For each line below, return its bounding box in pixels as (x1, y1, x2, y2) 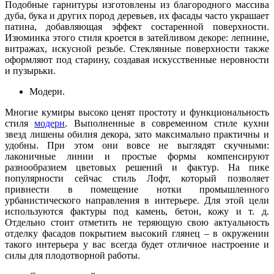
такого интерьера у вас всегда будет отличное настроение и (5, 239, 269, 250)
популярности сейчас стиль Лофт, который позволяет (5, 173, 269, 183)
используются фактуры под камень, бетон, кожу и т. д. (5, 206, 269, 217)
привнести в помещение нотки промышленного (5, 184, 269, 194)
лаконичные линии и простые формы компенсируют (5, 151, 269, 161)
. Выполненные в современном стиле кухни (65, 118, 270, 128)
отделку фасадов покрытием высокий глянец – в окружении (5, 228, 269, 239)
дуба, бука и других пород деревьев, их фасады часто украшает (5, 10, 269, 21)
